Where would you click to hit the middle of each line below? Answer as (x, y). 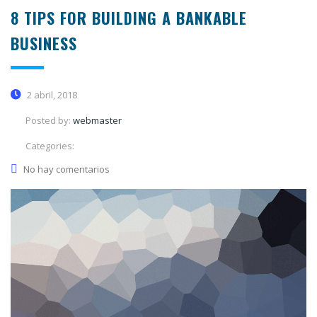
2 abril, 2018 (51, 94)
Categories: (50, 145)
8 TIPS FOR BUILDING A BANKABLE (129, 17)
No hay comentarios (67, 169)
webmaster (97, 120)
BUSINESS (44, 43)
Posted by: (49, 120)
